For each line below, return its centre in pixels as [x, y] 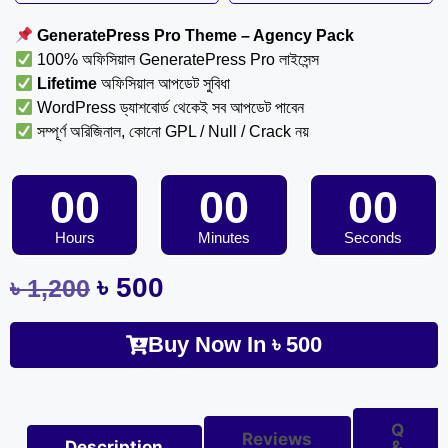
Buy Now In [210, 344]
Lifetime [67, 84]
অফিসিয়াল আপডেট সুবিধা [164, 84]
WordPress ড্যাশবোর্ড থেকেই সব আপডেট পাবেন [169, 108]
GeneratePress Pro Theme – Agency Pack [196, 36]
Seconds [373, 238]
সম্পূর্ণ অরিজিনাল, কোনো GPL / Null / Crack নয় [171, 132]
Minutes [223, 238]
